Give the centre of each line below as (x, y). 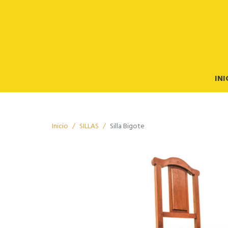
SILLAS (89, 126)
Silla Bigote (127, 126)
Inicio (60, 126)
